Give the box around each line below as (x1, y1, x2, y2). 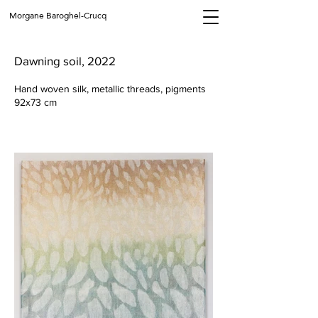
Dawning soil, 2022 (14, 54, 116, 67)
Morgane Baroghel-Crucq (9, 8, 106, 23)
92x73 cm (14, 97, 57, 108)
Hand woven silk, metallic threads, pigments (14, 83, 206, 94)
